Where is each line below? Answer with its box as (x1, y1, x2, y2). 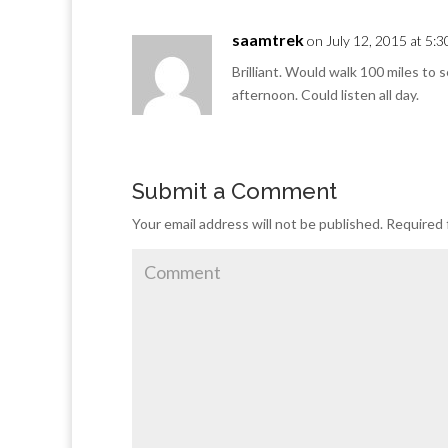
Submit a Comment (132, 178, 337, 204)
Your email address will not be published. (132, 215, 383, 232)
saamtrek (232, 30, 304, 49)
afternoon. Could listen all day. (232, 86, 419, 103)
